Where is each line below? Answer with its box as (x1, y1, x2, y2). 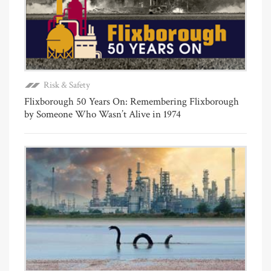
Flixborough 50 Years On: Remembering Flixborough (24, 94, 239, 108)
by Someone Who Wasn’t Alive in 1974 (24, 107, 181, 121)
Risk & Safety (44, 79, 90, 91)
